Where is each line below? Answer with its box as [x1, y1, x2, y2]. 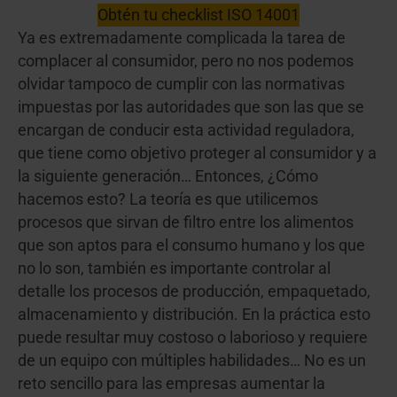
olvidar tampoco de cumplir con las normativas [18, 74, 345, 93]
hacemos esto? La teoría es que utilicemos [18, 190, 318, 208]
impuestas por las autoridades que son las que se [18, 97, 364, 116]
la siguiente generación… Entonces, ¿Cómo [18, 167, 318, 185]
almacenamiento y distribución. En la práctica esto [18, 305, 370, 323]
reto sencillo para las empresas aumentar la [18, 374, 325, 393]
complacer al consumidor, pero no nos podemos [18, 51, 354, 70]
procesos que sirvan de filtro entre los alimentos [18, 213, 354, 231]
